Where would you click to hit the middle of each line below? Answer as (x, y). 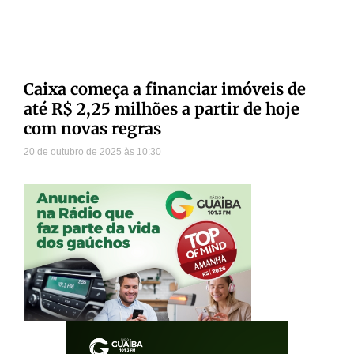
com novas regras (92, 129)
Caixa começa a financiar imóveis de (165, 89)
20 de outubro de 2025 (74, 152)
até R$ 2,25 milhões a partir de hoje (162, 109)
